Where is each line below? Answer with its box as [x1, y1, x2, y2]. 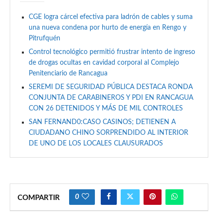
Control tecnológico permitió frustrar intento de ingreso [29, 49, 195, 56]
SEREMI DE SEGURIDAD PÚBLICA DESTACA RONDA [29, 84, 193, 91]
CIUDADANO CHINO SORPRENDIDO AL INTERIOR [29, 129, 188, 137]
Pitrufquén [29, 35, 60, 42]
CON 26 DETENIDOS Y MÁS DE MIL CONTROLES [29, 105, 183, 112]
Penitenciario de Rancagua [29, 70, 108, 77]
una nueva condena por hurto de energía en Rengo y [29, 24, 186, 32]
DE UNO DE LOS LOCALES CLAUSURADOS [29, 140, 163, 147]
